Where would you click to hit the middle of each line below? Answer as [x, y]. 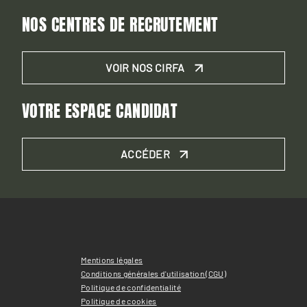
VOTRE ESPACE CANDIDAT [100, 111]
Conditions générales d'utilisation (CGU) [153, 273]
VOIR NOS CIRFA [145, 67]
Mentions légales [112, 260]
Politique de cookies [119, 301]
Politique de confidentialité [131, 287]
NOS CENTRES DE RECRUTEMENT [120, 25]
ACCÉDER [145, 154]
